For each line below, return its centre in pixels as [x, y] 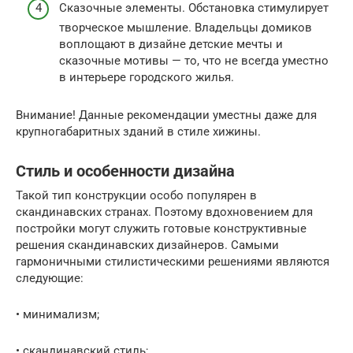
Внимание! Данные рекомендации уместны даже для [166, 115]
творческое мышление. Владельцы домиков [186, 27]
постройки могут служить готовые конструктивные [161, 228]
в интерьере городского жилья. [147, 77]
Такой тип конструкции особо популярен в [136, 195]
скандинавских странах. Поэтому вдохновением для [164, 212]
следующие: [50, 278]
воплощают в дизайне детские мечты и [171, 44]
